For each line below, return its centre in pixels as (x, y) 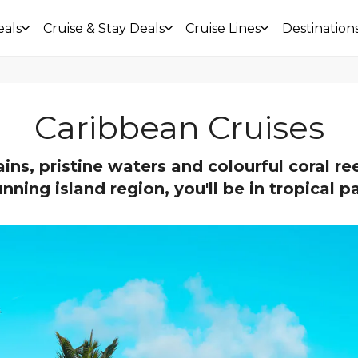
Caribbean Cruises (179, 127)
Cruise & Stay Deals (103, 28)
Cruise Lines (223, 28)
